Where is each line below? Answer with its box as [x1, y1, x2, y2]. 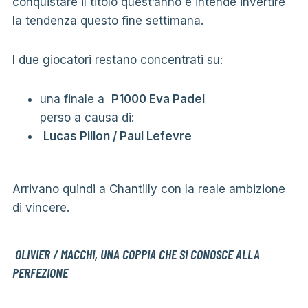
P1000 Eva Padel [111, 91, 205, 106]
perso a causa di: [39, 110, 134, 124]
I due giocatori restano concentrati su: [12, 52, 223, 67]
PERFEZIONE [12, 263, 68, 280]
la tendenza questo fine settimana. [12, 13, 203, 27]
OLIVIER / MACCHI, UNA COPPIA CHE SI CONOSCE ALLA [14, 245, 260, 262]
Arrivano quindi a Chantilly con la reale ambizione [12, 181, 285, 196]
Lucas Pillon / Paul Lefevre [43, 129, 192, 143]
